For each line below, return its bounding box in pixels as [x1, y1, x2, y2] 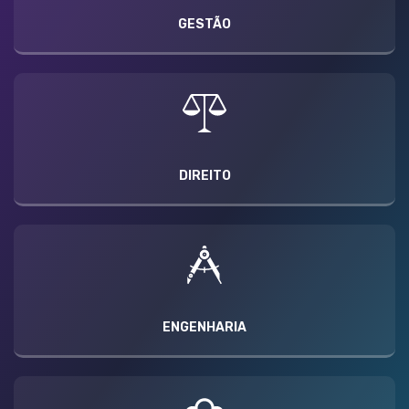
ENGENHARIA [163, 319, 246, 335]
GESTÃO [178, 16, 231, 32]
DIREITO [178, 167, 231, 184]
